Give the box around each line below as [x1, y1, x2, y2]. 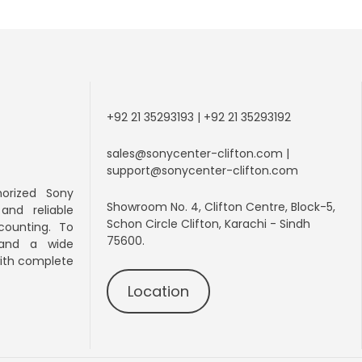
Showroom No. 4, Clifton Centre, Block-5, [107, 198, 335, 215]
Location [127, 280, 189, 301]
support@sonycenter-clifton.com [107, 162, 298, 179]
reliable [33, 201, 74, 218]
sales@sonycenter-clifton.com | [107, 145, 289, 162]
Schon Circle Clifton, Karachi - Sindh [107, 215, 310, 232]
